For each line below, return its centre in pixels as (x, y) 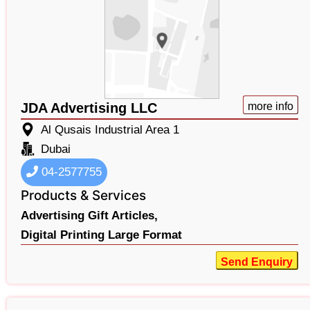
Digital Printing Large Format (101, 235)
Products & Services (83, 195)
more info (270, 106)
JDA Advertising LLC (89, 108)
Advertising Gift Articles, (89, 215)
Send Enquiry (256, 262)
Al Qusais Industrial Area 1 (110, 129)
